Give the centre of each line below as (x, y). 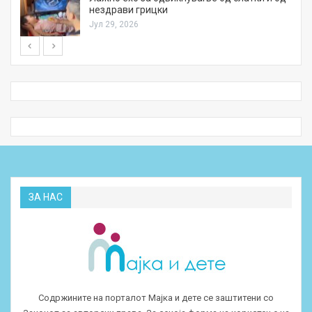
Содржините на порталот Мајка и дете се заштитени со (156, 298)
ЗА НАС (46, 197)
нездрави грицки (128, 9)
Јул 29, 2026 (114, 24)
